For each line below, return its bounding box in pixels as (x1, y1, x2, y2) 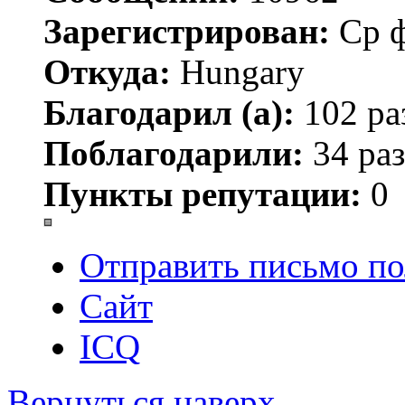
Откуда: (43, 52, 171, 92)
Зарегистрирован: (43, 12, 330, 52)
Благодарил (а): (43, 93, 295, 133)
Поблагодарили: (43, 134, 304, 174)
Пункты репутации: (43, 174, 362, 214)
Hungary (171, 52, 305, 92)
